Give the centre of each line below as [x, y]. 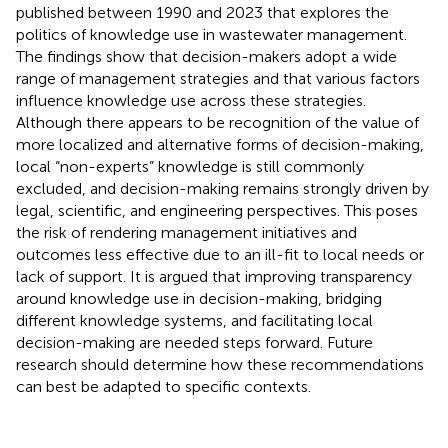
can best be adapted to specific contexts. [163, 386]
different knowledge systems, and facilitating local [194, 320]
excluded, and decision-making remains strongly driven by [222, 188]
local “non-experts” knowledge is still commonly [190, 166]
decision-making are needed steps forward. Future [194, 342]
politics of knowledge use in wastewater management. [211, 34]
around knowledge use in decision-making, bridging [199, 298]
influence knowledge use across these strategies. [191, 100]
